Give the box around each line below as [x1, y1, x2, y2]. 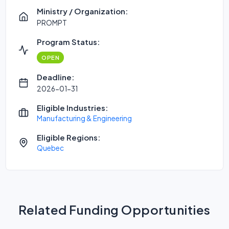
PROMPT [37, 18, 67, 27]
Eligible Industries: [37, 103, 108, 112]
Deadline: [37, 72, 74, 82]
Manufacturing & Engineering [37, 114, 132, 123]
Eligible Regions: [37, 132, 100, 142]
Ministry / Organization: [37, 6, 128, 16]
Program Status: [37, 37, 100, 47]
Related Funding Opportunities [18, 202, 211, 217]
